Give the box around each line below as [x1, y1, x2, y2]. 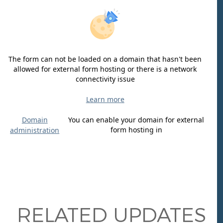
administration [16, 125, 66, 135]
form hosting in [116, 125, 168, 135]
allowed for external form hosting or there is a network [19, 64, 203, 74]
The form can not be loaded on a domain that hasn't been [14, 54, 208, 64]
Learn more [92, 95, 130, 105]
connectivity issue [81, 74, 141, 84]
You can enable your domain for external [74, 115, 211, 125]
